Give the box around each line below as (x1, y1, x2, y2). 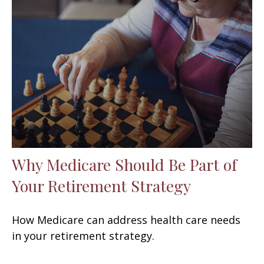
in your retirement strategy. (12, 228, 154, 243)
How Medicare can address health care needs (12, 212, 240, 227)
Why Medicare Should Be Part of (12, 153, 237, 175)
